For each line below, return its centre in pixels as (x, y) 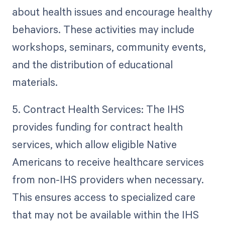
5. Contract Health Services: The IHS (98, 109)
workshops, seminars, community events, (109, 46)
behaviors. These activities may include (103, 29)
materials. (35, 82)
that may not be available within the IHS (105, 214)
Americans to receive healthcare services (108, 161)
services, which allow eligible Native (94, 144)
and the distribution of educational (92, 64)
